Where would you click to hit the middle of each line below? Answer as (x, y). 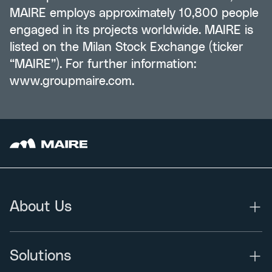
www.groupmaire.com (71, 81)
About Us (41, 207)
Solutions (40, 256)
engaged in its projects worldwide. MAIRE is (131, 30)
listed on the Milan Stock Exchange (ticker (127, 47)
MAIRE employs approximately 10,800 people (134, 13)
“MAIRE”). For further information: (103, 64)
